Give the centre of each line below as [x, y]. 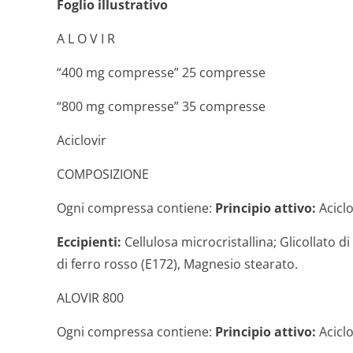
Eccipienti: [89, 242]
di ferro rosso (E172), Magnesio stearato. [177, 264]
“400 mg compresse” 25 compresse [161, 72]
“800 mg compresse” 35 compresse [161, 106]
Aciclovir [82, 140]
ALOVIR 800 [90, 298]
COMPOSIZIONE [103, 174]
